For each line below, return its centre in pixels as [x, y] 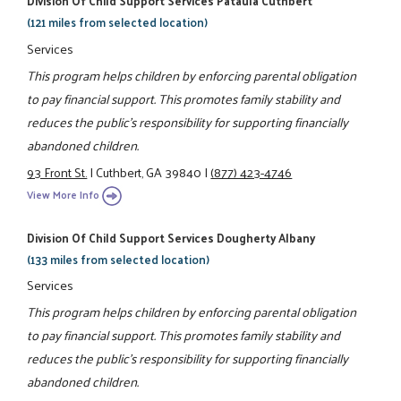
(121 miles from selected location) [118, 22]
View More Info [64, 194]
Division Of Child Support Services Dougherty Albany [171, 237]
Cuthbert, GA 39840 [149, 172]
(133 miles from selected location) [119, 259]
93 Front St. [57, 172]
